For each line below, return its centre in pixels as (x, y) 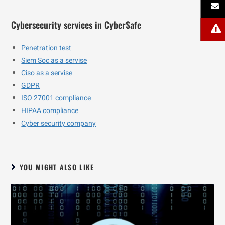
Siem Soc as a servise (54, 61)
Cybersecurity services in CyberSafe (76, 25)
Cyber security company (59, 123)
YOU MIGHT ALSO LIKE (57, 167)
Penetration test (46, 48)
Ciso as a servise (47, 73)
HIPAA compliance (50, 111)
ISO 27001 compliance (56, 98)
